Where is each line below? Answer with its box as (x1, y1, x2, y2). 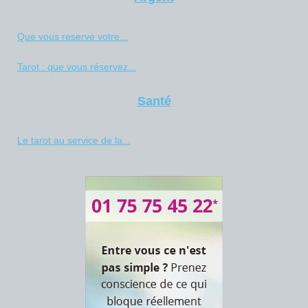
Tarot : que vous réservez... (17, 60, 136, 72)
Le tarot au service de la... (17, 134, 131, 146)
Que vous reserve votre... (17, 30, 128, 42)
